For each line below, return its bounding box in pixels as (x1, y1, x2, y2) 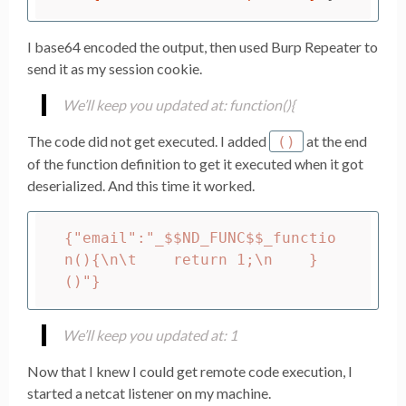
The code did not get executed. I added (27, 131, 269, 150)
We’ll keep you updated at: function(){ (62, 95, 295, 113)
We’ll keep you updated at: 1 (62, 325, 237, 343)
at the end (304, 131, 367, 150)
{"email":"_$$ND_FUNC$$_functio (64, 229, 336, 247)
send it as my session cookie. (27, 59, 202, 77)
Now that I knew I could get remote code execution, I (27, 362, 353, 380)
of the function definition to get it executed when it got (27, 154, 363, 172)
